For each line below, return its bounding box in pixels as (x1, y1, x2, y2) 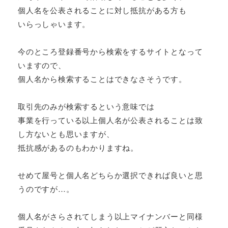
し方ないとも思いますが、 (18, 128, 115, 139)
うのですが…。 (18, 183, 74, 194)
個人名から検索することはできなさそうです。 (18, 73, 187, 84)
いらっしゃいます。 (18, 18, 91, 30)
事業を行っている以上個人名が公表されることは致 (18, 115, 203, 126)
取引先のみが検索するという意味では (18, 101, 155, 112)
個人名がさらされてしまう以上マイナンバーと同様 (18, 211, 203, 222)
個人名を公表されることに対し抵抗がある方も (18, 5, 187, 16)
